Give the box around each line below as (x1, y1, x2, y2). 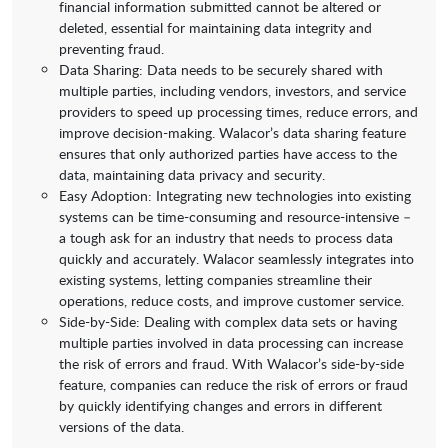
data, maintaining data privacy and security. (59, 165, 325, 185)
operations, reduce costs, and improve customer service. (59, 291, 404, 311)
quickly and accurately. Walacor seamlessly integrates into (59, 249, 414, 269)
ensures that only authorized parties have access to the (59, 144, 397, 164)
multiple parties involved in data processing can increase (59, 333, 403, 353)
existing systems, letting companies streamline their (59, 270, 372, 290)
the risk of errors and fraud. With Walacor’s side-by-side (59, 354, 404, 374)
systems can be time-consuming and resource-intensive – (59, 207, 411, 227)
